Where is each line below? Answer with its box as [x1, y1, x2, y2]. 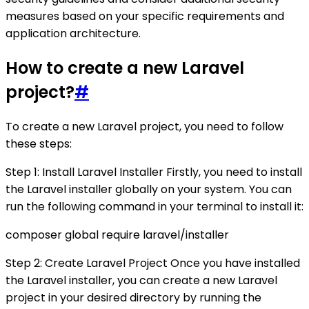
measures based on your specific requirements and [6, 8, 284, 25]
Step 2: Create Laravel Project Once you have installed [6, 255, 300, 271]
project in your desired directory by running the [6, 289, 261, 306]
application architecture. [6, 26, 141, 42]
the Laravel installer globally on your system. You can [6, 181, 292, 197]
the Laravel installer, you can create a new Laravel [6, 272, 277, 288]
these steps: [6, 135, 72, 152]
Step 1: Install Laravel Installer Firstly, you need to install [6, 163, 302, 180]
